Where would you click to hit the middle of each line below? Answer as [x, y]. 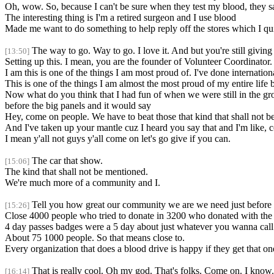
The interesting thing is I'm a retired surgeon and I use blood [120, 18]
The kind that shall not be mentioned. [76, 172]
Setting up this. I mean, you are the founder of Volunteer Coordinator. [139, 62]
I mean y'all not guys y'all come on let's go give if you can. [118, 139]
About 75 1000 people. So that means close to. [95, 238]
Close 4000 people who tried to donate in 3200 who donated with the [139, 216]
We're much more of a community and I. [83, 183]
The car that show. [67, 161]
